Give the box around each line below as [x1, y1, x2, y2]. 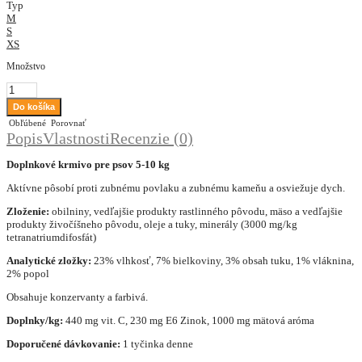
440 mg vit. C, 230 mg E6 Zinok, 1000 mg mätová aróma [63, 314, 314, 327]
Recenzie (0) [110, 129, 193, 148]
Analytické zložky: [6, 255, 91, 267]
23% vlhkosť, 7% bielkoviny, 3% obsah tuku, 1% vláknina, [91, 255, 354, 267]
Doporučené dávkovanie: [6, 338, 120, 351]
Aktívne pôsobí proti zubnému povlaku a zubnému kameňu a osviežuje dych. [6, 182, 347, 195]
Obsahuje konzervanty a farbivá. [6, 291, 150, 304]
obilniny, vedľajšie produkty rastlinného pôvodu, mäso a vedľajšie [49, 205, 343, 218]
